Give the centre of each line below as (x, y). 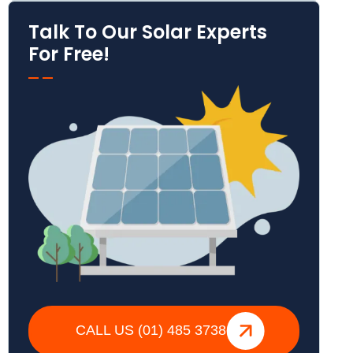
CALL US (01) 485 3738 (150, 330)
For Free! (69, 54)
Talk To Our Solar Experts (148, 32)
